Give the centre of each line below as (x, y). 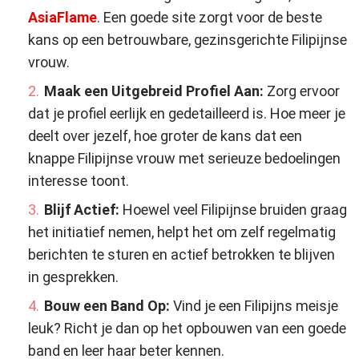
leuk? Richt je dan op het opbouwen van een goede (187, 328)
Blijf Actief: (83, 209)
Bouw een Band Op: (109, 305)
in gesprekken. (73, 276)
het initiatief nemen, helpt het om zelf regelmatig (182, 232)
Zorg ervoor (303, 91)
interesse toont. (79, 180)
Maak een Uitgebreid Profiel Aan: (155, 91)
